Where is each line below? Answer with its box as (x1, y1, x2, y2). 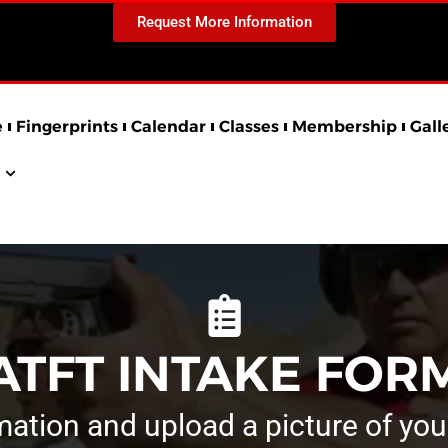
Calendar (130, 117, 206, 137)
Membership (291, 117, 397, 137)
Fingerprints (15, 117, 118, 137)
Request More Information (136, 13, 312, 31)
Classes (218, 117, 279, 137)
